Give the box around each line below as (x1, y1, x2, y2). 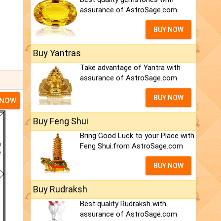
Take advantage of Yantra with (80, 63, 181, 73)
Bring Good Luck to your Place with (80, 131, 194, 141)
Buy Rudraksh (33, 184, 87, 195)
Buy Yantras (33, 48, 81, 59)
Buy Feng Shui (33, 116, 88, 127)
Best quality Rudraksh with (80, 199, 166, 209)
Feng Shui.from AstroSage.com (80, 142, 183, 151)
